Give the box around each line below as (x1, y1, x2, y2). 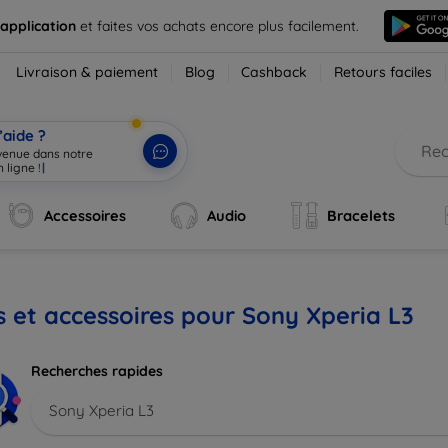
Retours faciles (334, 63, 433, 81)
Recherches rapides (31, 362, 163, 380)
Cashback (241, 63, 308, 81)
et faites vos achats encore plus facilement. (79, 16, 359, 35)
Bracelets (326, 206, 395, 225)
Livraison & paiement (16, 63, 159, 81)
